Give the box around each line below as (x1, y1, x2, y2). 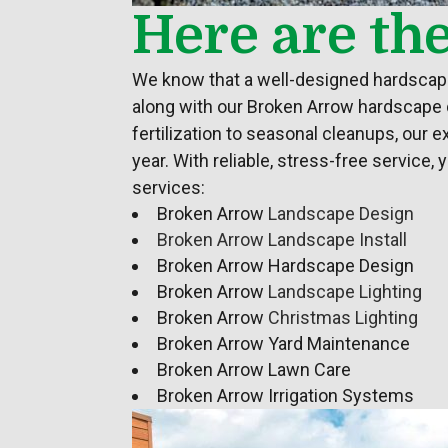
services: (132, 177, 205, 198)
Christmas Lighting (268, 307, 418, 328)
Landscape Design (268, 203, 414, 224)
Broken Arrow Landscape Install (157, 229, 407, 250)
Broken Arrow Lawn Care (157, 359, 351, 380)
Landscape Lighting (268, 281, 422, 302)
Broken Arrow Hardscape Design (157, 255, 414, 276)
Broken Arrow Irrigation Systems (157, 385, 414, 406)
